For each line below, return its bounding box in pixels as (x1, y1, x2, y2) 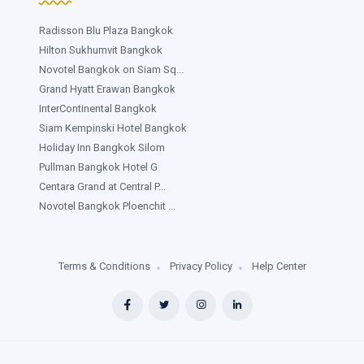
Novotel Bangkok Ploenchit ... (39, 199, 175, 212)
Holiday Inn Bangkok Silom (39, 141, 165, 154)
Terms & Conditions (58, 259, 150, 272)
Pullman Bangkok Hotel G (39, 160, 158, 173)
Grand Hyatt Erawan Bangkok (39, 82, 175, 95)
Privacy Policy (169, 259, 232, 272)
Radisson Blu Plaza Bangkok (39, 24, 173, 37)
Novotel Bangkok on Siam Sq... (39, 63, 184, 76)
